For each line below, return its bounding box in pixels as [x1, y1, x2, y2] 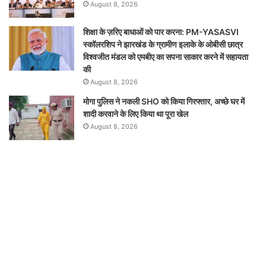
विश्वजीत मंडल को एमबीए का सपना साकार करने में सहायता [83, 51, 248, 62]
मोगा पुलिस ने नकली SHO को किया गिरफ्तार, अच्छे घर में [83, 96, 245, 106]
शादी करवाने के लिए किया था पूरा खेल [83, 108, 188, 119]
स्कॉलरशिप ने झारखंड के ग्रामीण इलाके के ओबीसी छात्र [83, 39, 243, 49]
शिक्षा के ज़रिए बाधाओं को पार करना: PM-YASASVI [83, 26, 239, 37]
